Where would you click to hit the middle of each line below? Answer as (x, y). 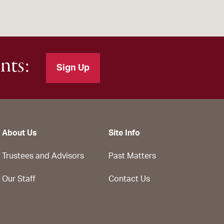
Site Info (124, 133)
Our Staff (19, 179)
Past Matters (132, 156)
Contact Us (129, 179)
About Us (19, 133)
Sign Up (73, 68)
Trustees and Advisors (43, 156)
